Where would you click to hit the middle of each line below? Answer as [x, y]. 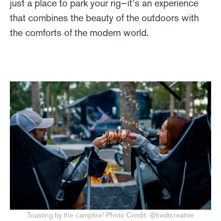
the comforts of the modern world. [81, 32]
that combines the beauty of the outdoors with [104, 18]
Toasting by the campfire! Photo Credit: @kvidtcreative [110, 215]
